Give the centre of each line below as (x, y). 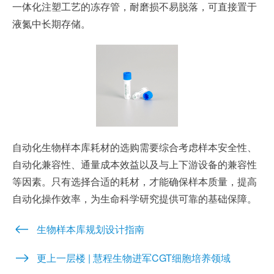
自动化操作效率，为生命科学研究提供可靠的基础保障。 (135, 198)
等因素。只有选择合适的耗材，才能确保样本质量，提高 (135, 181)
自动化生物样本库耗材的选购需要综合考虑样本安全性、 (135, 147)
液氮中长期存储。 (51, 24)
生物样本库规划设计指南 (91, 229)
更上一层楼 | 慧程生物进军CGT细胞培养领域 (134, 257)
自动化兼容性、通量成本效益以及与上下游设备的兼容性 (135, 164)
